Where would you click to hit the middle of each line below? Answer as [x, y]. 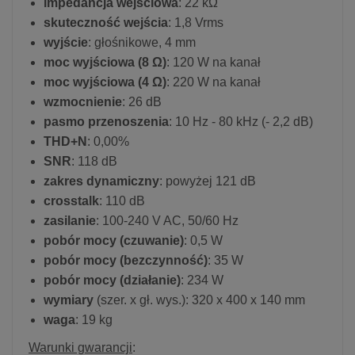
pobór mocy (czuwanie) [114, 240]
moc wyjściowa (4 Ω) [105, 82]
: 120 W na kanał [214, 62]
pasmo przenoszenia [106, 121]
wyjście [66, 42]
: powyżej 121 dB [208, 181]
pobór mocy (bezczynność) [126, 260]
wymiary [69, 300]
